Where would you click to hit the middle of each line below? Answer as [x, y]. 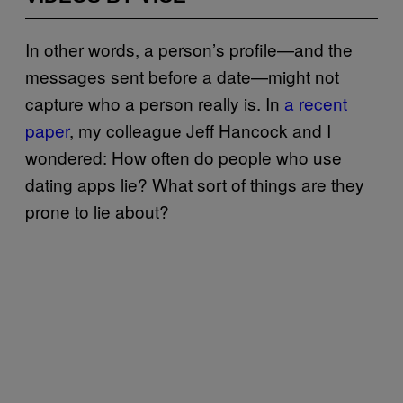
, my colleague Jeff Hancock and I [200, 130]
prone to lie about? [97, 210]
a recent [316, 103]
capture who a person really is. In [155, 103]
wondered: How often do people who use [184, 157]
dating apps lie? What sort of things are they [195, 184]
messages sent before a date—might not [182, 76]
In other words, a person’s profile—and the [189, 49]
